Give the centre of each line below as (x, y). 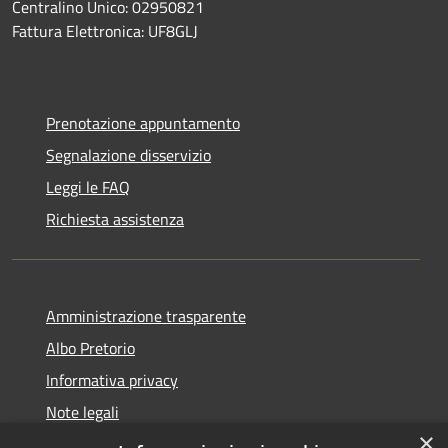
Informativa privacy (112, 379)
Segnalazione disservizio (128, 154)
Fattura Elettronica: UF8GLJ (105, 30)
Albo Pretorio (90, 347)
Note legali (82, 411)
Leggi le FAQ (88, 186)
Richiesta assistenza (115, 218)
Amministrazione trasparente (146, 315)
